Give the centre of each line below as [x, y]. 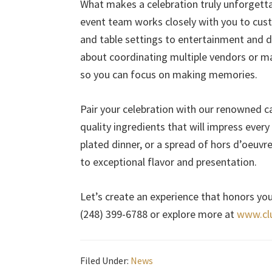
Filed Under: [105, 260]
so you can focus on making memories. [169, 74]
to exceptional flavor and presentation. [168, 162]
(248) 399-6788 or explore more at [158, 214]
